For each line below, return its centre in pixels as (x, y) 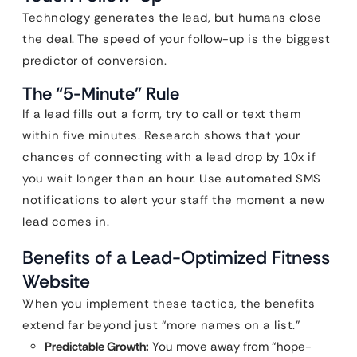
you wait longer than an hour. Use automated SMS (172, 178)
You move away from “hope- (230, 347)
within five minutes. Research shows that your (161, 135)
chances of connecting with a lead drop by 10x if (169, 157)
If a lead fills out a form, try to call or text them (161, 114)
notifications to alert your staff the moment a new (173, 200)
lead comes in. (66, 222)
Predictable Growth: (97, 347)
